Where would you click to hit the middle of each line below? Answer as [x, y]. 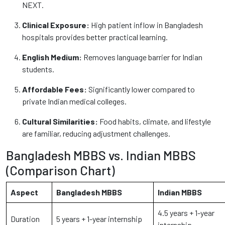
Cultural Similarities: [60, 121]
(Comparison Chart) [60, 170]
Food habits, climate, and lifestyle [154, 121]
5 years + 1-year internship [99, 219]
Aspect [24, 192]
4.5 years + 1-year [186, 213]
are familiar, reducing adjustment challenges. [96, 133]
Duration [25, 219]
